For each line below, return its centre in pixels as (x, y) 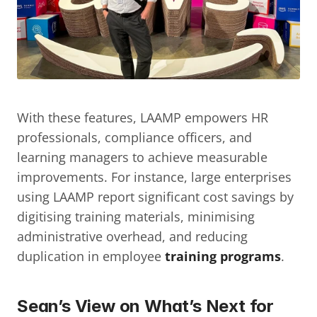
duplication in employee (91, 256)
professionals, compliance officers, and (134, 137)
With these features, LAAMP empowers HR (143, 117)
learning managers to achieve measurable (142, 157)
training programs (223, 256)
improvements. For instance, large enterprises (154, 177)
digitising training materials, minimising (136, 216)
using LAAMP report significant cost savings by (155, 196)
